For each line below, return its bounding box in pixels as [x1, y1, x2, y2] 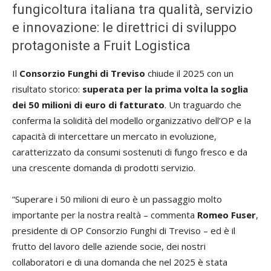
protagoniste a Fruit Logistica [12, 38, 191, 53]
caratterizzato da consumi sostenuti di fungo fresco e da [12, 146, 247, 158]
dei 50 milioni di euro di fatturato [12, 99, 165, 111]
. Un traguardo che [165, 99, 241, 111]
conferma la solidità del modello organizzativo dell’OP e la [12, 114, 251, 126]
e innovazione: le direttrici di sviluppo [12, 20, 237, 35]
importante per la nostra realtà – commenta [12, 209, 197, 221]
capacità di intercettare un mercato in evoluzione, [12, 130, 217, 142]
